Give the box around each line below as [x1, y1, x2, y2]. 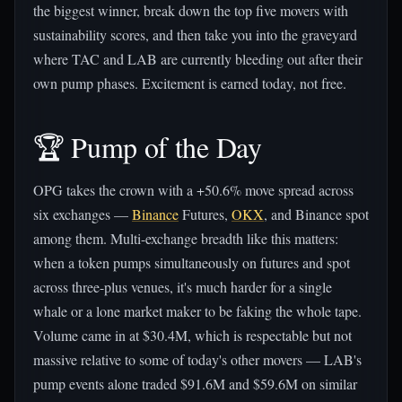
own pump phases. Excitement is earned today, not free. [33, 74, 346, 92]
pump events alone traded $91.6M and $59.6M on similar [33, 374, 357, 393]
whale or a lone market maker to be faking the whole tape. [33, 301, 362, 320]
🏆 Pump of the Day [33, 127, 262, 166]
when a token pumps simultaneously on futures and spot [33, 253, 350, 272]
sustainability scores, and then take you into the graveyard [33, 25, 357, 44]
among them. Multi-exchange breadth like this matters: [33, 229, 338, 248]
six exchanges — [33, 205, 132, 223]
